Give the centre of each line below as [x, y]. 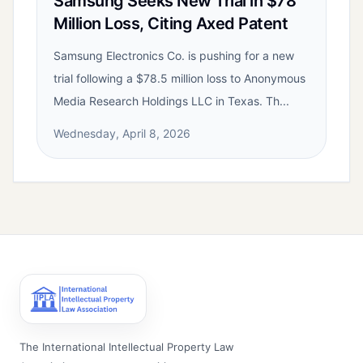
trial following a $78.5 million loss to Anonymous [179, 79]
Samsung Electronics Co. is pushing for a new [174, 56]
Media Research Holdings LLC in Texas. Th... [171, 101]
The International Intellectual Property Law [127, 347]
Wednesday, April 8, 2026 [122, 134]
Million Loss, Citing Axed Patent [171, 24]
